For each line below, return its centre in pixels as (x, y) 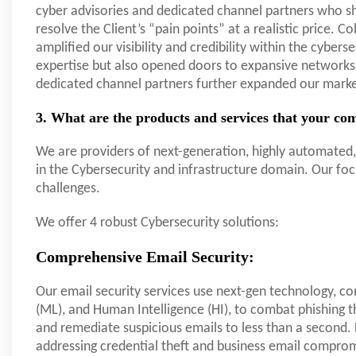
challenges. (68, 189)
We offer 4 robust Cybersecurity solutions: (157, 223)
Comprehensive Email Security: (147, 257)
